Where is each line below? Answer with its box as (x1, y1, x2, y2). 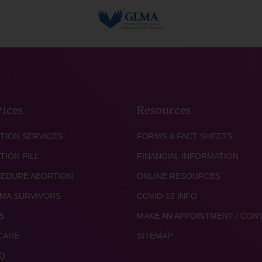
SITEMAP (136, 231, 173, 240)
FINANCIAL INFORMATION (136, 151, 239, 161)
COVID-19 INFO (136, 191, 197, 201)
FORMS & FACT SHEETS (136, 132, 232, 141)
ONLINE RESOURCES (136, 171, 220, 181)
